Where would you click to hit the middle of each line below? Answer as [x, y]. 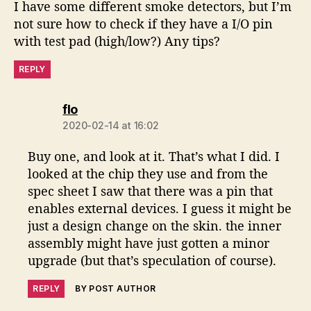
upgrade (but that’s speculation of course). [152, 261]
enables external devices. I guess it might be [160, 209]
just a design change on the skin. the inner [155, 226]
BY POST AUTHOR [116, 289]
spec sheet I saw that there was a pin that [151, 191]
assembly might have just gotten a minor [149, 243]
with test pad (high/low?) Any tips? [117, 41]
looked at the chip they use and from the [148, 174]
